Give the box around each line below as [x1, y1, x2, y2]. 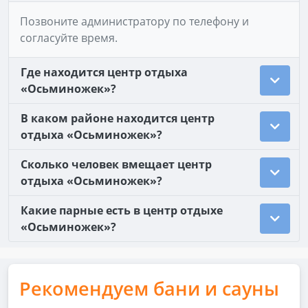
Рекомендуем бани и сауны [19, 276, 279, 301]
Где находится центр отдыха [21, 65, 188, 80]
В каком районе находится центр [21, 111, 214, 126]
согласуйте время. [20, 30, 118, 45]
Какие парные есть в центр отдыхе [21, 203, 223, 218]
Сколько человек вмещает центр [21, 157, 212, 172]
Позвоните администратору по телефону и [20, 14, 249, 29]
